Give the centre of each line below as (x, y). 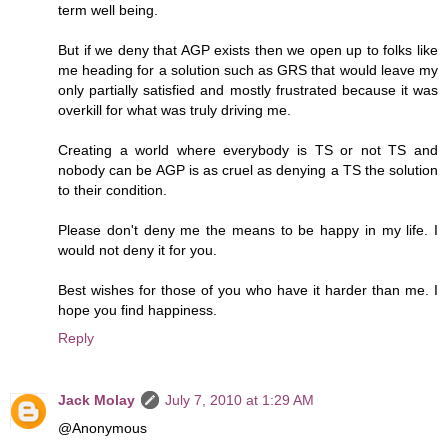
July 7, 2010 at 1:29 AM (239, 399)
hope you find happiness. (137, 309)
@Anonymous (102, 427)
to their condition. (112, 189)
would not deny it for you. (137, 249)
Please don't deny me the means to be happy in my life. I (248, 229)
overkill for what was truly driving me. (174, 109)
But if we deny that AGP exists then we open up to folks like (248, 49)
